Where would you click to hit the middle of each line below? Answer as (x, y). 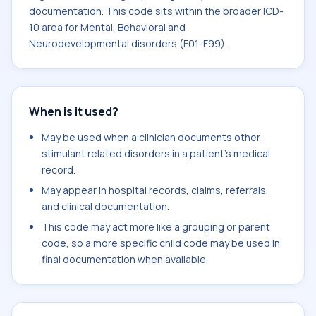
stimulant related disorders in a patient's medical (156, 153)
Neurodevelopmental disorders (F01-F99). (128, 43)
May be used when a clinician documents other (151, 137)
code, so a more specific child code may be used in (161, 243)
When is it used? (74, 111)
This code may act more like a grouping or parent (156, 227)
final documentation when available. (125, 259)
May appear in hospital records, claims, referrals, (155, 190)
